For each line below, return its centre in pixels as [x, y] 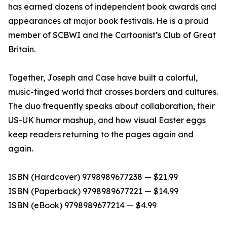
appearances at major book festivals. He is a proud [108, 21]
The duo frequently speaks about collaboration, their [111, 106]
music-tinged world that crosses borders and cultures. [113, 92]
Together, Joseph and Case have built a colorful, [103, 78]
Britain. [22, 49]
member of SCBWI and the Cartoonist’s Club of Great [112, 35]
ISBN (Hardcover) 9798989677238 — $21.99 [93, 177]
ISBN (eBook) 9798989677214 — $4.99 [82, 205]
